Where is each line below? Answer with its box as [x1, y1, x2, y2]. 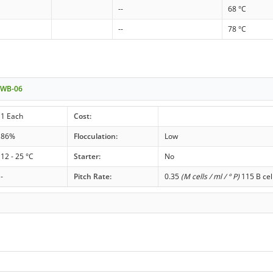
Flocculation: [73, 130, 118, 141]
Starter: [73, 151, 101, 161]
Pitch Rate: [73, 171, 112, 182]
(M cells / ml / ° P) [180, 171, 239, 182]
